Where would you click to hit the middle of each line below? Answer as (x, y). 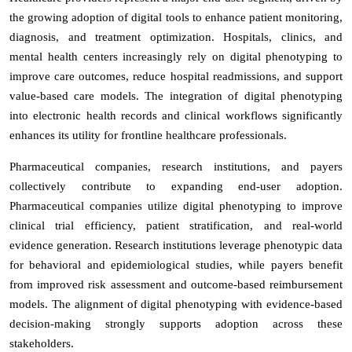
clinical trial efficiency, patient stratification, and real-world (176, 225)
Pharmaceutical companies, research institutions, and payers (176, 166)
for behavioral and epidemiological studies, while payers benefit (176, 264)
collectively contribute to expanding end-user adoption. (176, 186)
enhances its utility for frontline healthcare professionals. (148, 135)
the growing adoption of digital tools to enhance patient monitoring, (176, 17)
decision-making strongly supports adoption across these (176, 323)
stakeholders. (42, 343)
